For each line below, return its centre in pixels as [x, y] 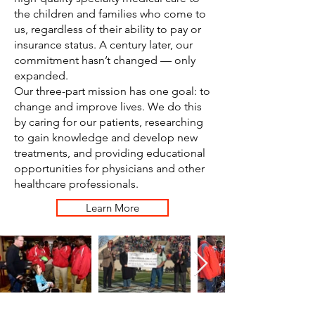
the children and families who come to [110, 14]
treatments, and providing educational [110, 153]
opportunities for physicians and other [109, 168]
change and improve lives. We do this [108, 107]
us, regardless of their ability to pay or [108, 29]
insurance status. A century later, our [103, 45]
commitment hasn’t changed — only [105, 60]
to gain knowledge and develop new [106, 137]
